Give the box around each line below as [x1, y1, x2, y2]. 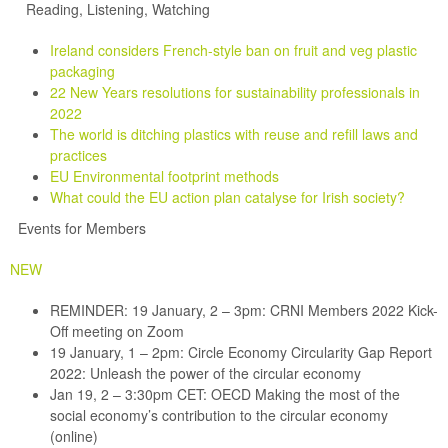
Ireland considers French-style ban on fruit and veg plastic [50, 40, 417, 60]
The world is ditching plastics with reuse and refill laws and [50, 124, 418, 144]
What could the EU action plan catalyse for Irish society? [50, 187, 405, 207]
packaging [50, 61, 115, 81]
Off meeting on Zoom [50, 321, 184, 341]
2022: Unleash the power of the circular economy [50, 363, 361, 383]
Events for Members [18, 218, 146, 238]
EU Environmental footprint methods [50, 166, 279, 186]
